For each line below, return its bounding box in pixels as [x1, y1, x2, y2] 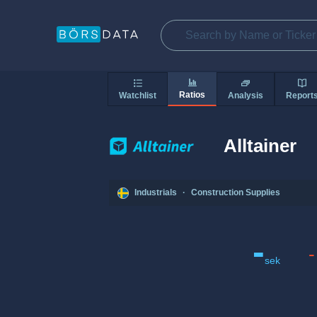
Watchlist [119, 90, 156, 100]
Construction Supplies [191, 188, 280, 198]
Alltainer [224, 134, 296, 156]
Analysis [228, 90, 263, 100]
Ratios [179, 90, 205, 100]
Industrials [134, 188, 177, 198]
